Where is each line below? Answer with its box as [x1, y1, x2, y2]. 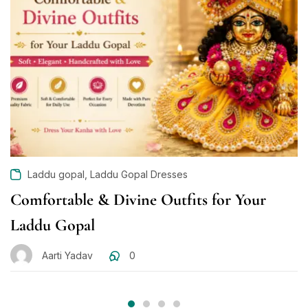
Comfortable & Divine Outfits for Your [10, 190, 266, 210]
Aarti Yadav [42, 249, 93, 261]
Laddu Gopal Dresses [90, 168, 188, 181]
